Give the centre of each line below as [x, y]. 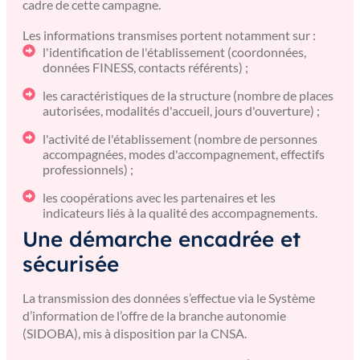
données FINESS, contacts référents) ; [145, 67]
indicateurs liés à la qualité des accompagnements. [180, 213]
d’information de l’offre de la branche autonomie [154, 315]
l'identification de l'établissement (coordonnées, [174, 52]
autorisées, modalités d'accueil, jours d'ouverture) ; [181, 110]
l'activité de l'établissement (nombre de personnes [180, 139]
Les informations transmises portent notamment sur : [169, 35]
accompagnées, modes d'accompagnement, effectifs [184, 154]
